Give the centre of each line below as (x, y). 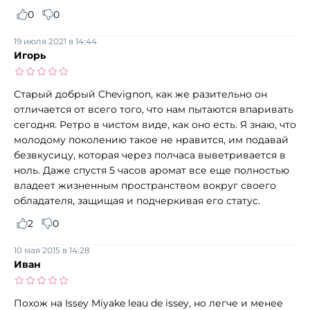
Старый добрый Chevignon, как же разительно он (140, 94)
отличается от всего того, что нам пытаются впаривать (154, 109)
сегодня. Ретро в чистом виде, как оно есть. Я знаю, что (155, 124)
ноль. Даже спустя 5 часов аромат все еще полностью (152, 170)
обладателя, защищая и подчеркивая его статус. (137, 200)
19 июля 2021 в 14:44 (55, 41)
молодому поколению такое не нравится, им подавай (151, 139)
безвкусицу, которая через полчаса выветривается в (150, 155)
